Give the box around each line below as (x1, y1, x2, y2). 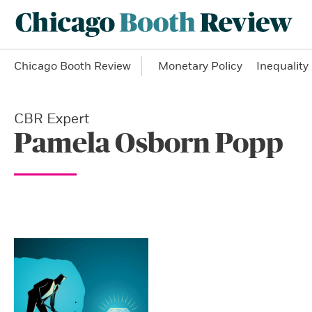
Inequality (256, 59, 309, 73)
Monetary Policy (158, 59, 242, 73)
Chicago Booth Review (14, 59, 131, 73)
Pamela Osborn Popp (14, 130, 283, 158)
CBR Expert (14, 110, 89, 127)
